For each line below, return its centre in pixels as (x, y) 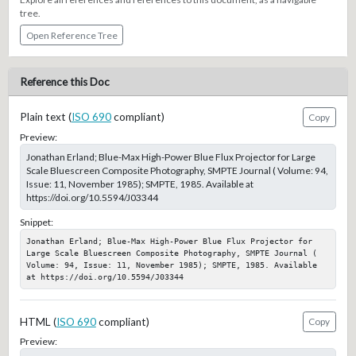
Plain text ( (45, 117)
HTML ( (38, 321)
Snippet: (36, 222)
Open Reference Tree (72, 35)
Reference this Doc (64, 82)
